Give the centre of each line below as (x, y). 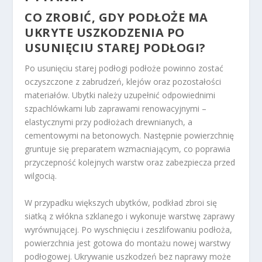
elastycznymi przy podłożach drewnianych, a (109, 122)
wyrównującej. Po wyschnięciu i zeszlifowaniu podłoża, (129, 229)
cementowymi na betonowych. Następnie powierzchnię (130, 136)
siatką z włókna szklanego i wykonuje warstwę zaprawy (130, 216)
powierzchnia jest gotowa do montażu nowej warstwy (128, 243)
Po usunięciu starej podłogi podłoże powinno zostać (124, 68)
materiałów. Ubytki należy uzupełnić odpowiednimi (120, 95)
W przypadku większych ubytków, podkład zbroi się (121, 202)
